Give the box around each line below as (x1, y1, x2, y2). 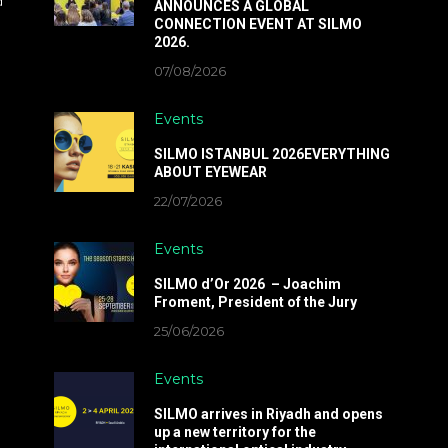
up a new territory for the (153, 424, 316, 440)
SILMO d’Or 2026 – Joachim (153, 276, 341, 292)
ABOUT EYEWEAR (153, 164, 267, 180)
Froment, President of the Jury (153, 294, 357, 310)
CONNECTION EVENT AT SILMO (153, 16, 362, 32)
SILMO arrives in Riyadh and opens (153, 406, 383, 422)
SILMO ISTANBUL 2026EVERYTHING (153, 146, 390, 162)
